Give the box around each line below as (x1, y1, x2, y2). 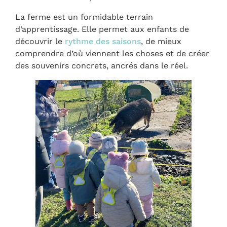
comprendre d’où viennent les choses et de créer (15, 48, 209, 58)
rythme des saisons (65, 36, 141, 46)
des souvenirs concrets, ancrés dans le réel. (15, 60, 188, 70)
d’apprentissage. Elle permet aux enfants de (15, 24, 189, 34)
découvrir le (15, 36, 65, 46)
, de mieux (141, 36, 181, 46)
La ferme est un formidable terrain (15, 12, 153, 22)
